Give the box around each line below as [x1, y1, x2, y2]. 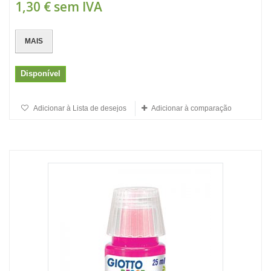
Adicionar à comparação [151, 104, 232, 113]
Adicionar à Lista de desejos [32, 104, 126, 113]
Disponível [21, 69, 60, 78]
